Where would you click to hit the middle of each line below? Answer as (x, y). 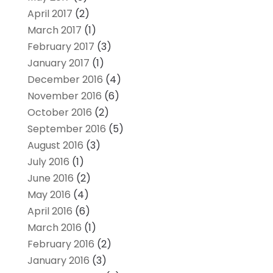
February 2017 (61, 46)
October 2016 (59, 112)
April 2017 (50, 13)
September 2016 (66, 129)
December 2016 (65, 79)
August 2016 (55, 145)
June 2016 (50, 178)
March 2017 (54, 30)
